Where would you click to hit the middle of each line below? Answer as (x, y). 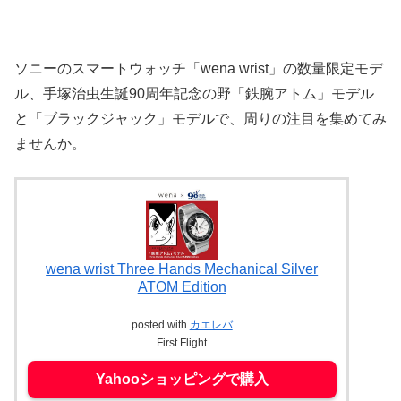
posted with (160, 324)
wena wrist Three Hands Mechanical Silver (182, 269)
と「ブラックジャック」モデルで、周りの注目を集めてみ (200, 119)
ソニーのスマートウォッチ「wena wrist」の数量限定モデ (199, 69)
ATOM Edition (182, 286)
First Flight (182, 342)
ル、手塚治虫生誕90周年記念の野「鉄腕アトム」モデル (194, 94)
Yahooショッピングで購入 (182, 379)
